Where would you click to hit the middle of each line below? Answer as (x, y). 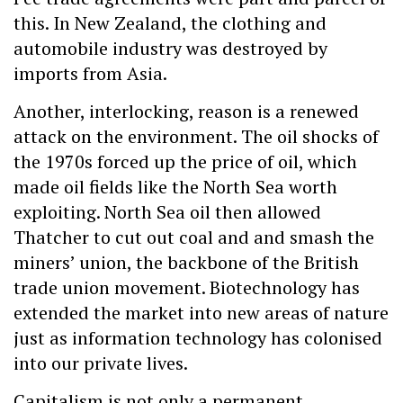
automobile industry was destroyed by (170, 48)
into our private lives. (101, 363)
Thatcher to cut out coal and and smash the (194, 237)
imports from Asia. (90, 73)
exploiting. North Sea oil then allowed (167, 212)
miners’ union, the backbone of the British (186, 263)
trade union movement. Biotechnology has (187, 288)
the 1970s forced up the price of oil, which (185, 162)
